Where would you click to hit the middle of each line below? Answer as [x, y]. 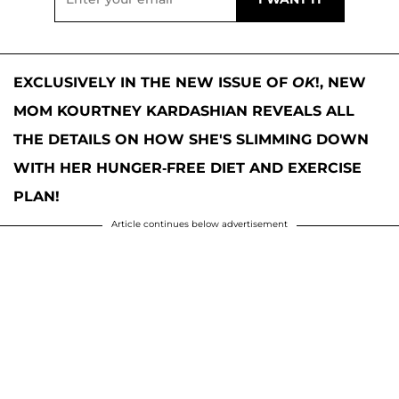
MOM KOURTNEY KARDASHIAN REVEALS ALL [184, 111]
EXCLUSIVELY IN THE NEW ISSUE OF [153, 83]
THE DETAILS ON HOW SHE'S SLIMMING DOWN [191, 140]
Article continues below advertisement [199, 224]
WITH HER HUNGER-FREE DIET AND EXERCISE [187, 168]
